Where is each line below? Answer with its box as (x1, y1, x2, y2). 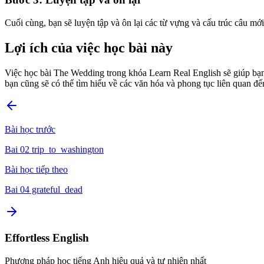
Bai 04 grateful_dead (5, 184, 82, 194)
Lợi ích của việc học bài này (5, 39, 173, 55)
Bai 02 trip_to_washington (5, 144, 104, 154)
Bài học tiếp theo (5, 164, 68, 174)
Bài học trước (5, 124, 55, 134)
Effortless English (5, 232, 89, 245)
